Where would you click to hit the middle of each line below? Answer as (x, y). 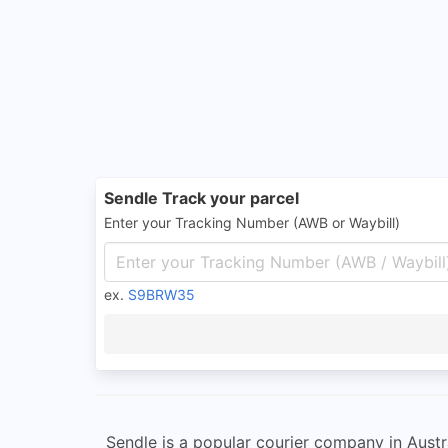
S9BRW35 (161, 294)
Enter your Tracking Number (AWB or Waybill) (252, 222)
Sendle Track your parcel (201, 198)
